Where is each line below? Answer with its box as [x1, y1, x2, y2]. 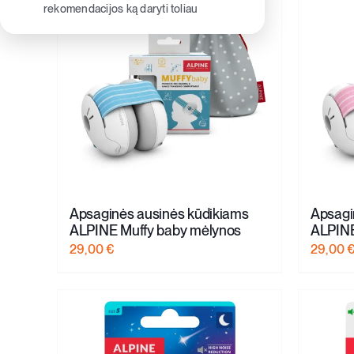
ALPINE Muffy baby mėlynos [69, 221, 242, 239]
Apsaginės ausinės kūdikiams [69, 205, 249, 222]
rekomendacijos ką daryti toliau [43, 2, 198, 15]
